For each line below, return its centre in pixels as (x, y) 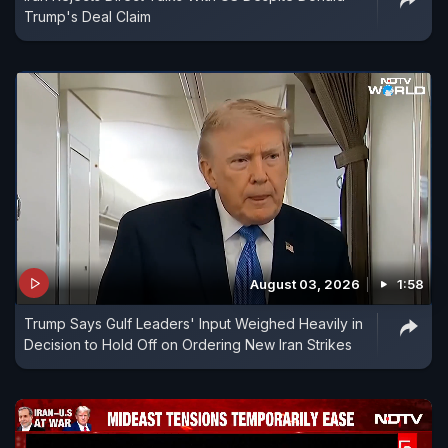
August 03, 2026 (305, 284)
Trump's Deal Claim (87, 16)
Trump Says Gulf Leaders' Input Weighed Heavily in (193, 324)
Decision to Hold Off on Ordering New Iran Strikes (188, 345)
